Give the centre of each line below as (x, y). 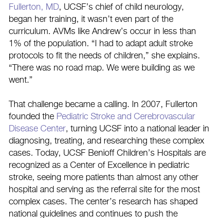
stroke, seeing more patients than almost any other (104, 177)
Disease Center (37, 129)
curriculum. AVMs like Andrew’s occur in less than (102, 31)
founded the (33, 117)
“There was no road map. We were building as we (102, 68)
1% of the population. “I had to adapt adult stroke (101, 44)
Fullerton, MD (34, 7)
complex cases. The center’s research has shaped (103, 202)
